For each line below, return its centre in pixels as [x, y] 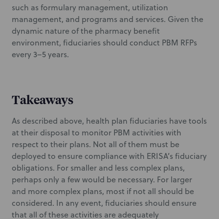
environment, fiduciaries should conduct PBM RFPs [104, 43]
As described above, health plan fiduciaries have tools [109, 121]
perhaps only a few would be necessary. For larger [102, 179]
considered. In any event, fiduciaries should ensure [104, 203]
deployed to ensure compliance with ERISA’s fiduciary [109, 156]
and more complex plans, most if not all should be [103, 191]
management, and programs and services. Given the [108, 19]
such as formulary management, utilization [90, 7]
